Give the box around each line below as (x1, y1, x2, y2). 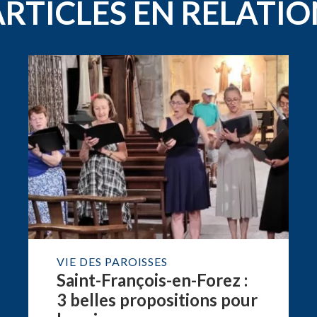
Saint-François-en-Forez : (57, 270, 248, 290)
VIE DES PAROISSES (57, 255, 168, 268)
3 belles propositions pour (57, 289, 258, 310)
